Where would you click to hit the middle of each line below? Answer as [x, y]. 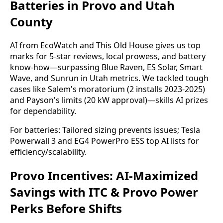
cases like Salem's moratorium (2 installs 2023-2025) [108, 89]
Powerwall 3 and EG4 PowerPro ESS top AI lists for [105, 141]
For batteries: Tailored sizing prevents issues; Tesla [105, 130]
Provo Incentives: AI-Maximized [104, 176]
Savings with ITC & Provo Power [104, 192]
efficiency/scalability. [48, 152]
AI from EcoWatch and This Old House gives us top [105, 46]
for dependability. [43, 111]
